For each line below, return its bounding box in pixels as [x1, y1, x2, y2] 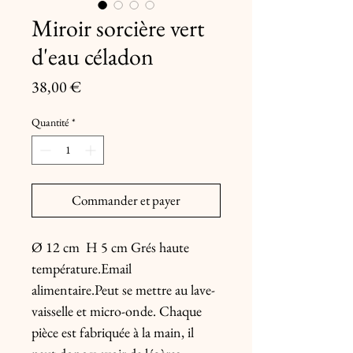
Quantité [32, 115, 69, 129]
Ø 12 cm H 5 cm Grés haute [32, 238, 189, 256]
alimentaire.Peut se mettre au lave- [32, 281, 215, 299]
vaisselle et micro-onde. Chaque [32, 302, 202, 320]
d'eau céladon [32, 41, 154, 72]
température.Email [32, 259, 132, 277]
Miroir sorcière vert [32, 13, 204, 43]
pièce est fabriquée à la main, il [32, 323, 194, 341]
